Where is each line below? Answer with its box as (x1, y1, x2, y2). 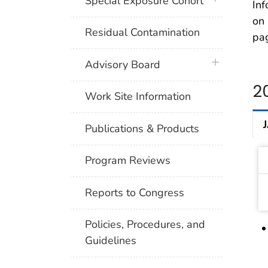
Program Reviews (85, 153, 171, 168)
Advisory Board (85, 57, 161, 72)
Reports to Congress (85, 185, 185, 200)
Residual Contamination (85, 25, 200, 40)
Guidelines (85, 233, 137, 248)
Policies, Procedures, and (85, 217, 206, 232)
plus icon (207, 56, 250, 71)
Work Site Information (85, 89, 191, 104)
